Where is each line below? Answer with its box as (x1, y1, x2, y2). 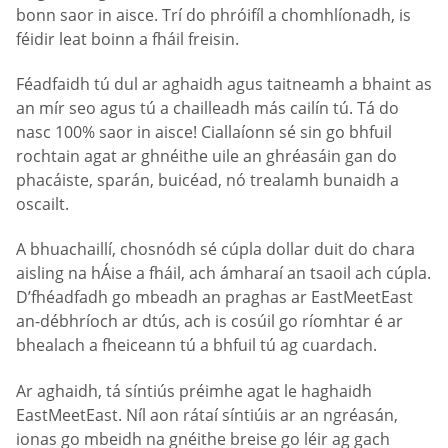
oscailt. (16, 192, 69, 215)
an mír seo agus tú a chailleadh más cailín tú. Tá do (16, 96, 399, 119)
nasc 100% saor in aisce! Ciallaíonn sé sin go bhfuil (16, 120, 392, 143)
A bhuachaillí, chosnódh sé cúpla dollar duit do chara (16, 238, 415, 261)
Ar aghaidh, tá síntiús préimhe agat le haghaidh (16, 379, 372, 402)
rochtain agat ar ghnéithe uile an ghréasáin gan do (16, 144, 397, 167)
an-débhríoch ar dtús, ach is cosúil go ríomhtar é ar (16, 310, 403, 333)
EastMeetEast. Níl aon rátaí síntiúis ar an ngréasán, (16, 403, 398, 426)
